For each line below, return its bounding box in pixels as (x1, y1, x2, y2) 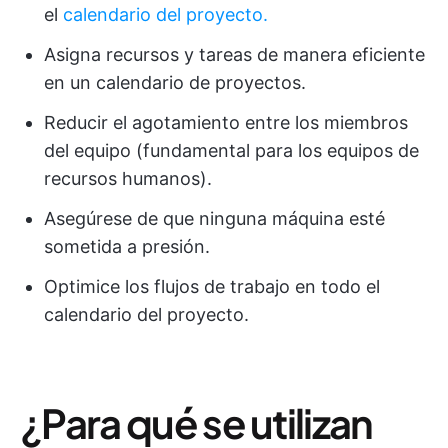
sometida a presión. (44, 235, 210, 257)
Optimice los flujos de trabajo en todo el (44, 275, 380, 297)
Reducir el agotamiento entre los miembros (44, 111, 408, 133)
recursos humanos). (44, 167, 212, 189)
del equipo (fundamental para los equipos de (44, 139, 419, 161)
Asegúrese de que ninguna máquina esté (44, 207, 385, 229)
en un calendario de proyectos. (44, 71, 306, 93)
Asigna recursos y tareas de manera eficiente (44, 43, 425, 65)
